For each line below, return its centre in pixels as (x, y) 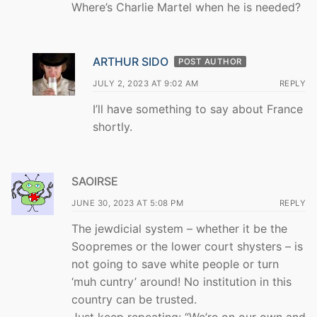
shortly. (113, 127)
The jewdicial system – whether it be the (179, 228)
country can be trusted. (134, 299)
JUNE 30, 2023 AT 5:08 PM (127, 203)
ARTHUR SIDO (131, 62)
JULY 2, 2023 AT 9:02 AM (146, 84)
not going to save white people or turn (175, 264)
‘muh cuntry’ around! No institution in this (181, 281)
